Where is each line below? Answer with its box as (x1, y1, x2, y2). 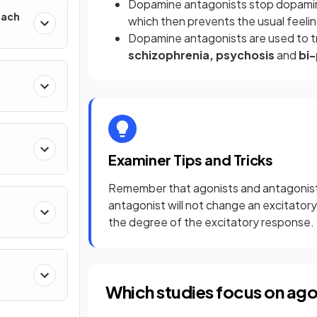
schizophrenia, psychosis (128, 47, 277, 62)
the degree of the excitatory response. (108, 214, 314, 229)
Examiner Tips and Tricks (108, 150, 273, 168)
